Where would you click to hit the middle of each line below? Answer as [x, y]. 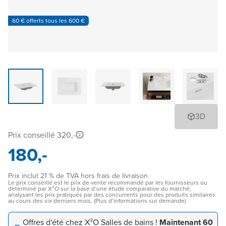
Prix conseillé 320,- [42, 135]
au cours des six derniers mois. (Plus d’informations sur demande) [97, 201]
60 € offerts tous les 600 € [48, 20]
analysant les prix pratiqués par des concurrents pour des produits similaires [112, 195]
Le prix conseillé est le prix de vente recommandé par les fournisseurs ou [108, 183]
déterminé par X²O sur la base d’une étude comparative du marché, [100, 189]
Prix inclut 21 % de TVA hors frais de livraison [78, 176]
